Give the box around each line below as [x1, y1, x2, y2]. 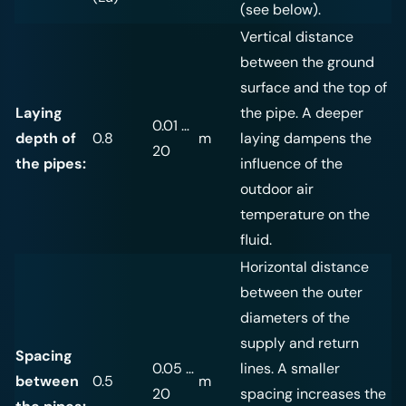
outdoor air [240, 179, 314, 199]
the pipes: [15, 154, 86, 174]
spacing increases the [240, 384, 386, 404]
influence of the [240, 154, 343, 174]
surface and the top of [240, 78, 387, 98]
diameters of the [240, 308, 350, 328]
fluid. [240, 230, 272, 250]
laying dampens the [240, 129, 372, 149]
